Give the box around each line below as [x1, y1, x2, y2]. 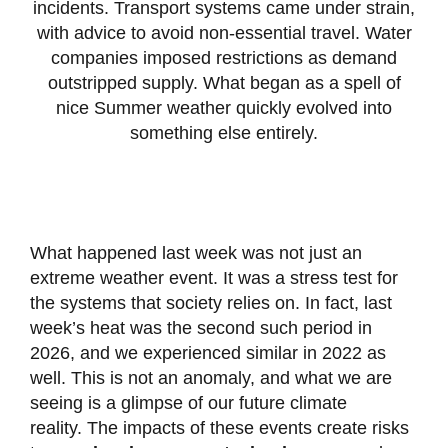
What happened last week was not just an [29, 243, 362, 264]
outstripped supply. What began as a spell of [47, 73, 401, 94]
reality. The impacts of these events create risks [29, 418, 409, 439]
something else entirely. [130, 123, 318, 144]
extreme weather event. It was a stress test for [29, 268, 398, 289]
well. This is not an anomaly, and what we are [29, 368, 392, 389]
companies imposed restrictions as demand [51, 48, 397, 69]
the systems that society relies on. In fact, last [29, 293, 392, 314]
